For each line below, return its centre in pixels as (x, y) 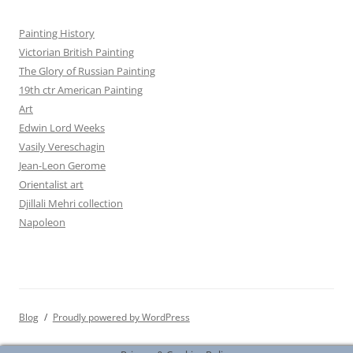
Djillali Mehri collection (71, 204)
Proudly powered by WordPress (121, 318)
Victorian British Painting (76, 52)
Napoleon (42, 223)
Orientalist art (51, 185)
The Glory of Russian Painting (87, 71)
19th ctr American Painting (81, 90)
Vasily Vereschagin (62, 147)
